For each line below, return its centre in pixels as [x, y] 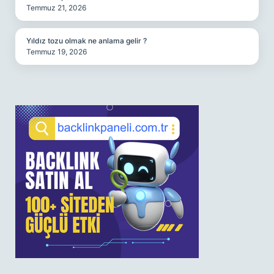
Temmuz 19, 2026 [57, 52]
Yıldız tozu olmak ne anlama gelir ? [87, 41]
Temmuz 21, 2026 [56, 8]
